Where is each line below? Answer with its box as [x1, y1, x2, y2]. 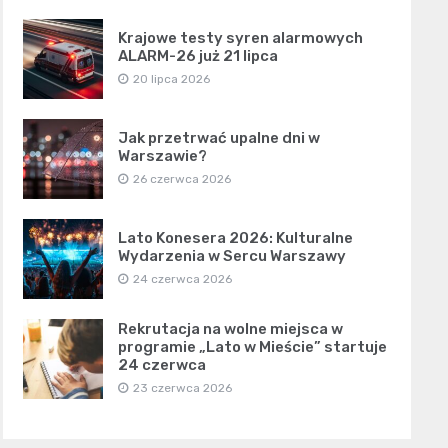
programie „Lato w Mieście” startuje [117, 337, 387, 356]
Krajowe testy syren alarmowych [117, 28, 363, 47]
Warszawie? [117, 146, 207, 165]
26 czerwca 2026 [132, 171, 231, 186]
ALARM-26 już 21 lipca [117, 46, 278, 65]
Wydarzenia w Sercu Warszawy [117, 246, 346, 265]
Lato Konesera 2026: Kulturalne [117, 228, 353, 247]
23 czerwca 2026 [132, 380, 232, 395]
